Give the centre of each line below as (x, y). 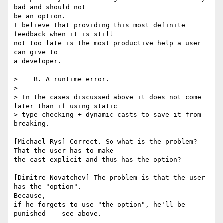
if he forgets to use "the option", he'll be (100, 205)
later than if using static (66, 106)
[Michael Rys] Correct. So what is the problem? (106, 142)
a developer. (38, 61)
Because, (30, 196)
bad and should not (52, 7)
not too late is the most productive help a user (108, 43)
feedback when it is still (64, 34)
